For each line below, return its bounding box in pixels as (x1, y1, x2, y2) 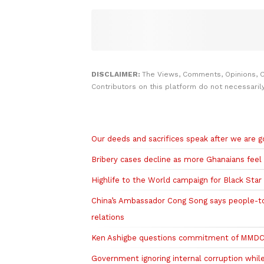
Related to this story (91, 107, 233, 124)
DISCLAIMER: (91, 70, 142, 78)
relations (91, 213, 124, 222)
